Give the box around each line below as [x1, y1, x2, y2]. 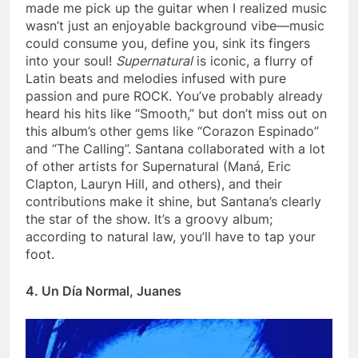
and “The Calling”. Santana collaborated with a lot [26, 140, 325, 157]
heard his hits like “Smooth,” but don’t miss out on [26, 105, 327, 121]
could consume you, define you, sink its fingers [26, 34, 310, 51]
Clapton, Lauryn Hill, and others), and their [26, 175, 282, 192]
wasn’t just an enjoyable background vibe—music [26, 17, 324, 34]
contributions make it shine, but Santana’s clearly [26, 193, 321, 209]
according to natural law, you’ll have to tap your [26, 228, 316, 245]
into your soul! [26, 52, 116, 69]
